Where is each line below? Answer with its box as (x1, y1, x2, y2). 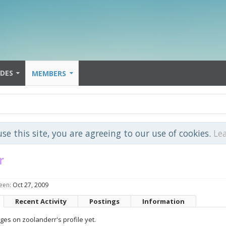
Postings (89, 197, 120, 206)
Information (142, 197, 185, 206)
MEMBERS (32, 69, 66, 78)
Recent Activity (15, 197, 67, 206)
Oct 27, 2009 (13, 181, 48, 189)
